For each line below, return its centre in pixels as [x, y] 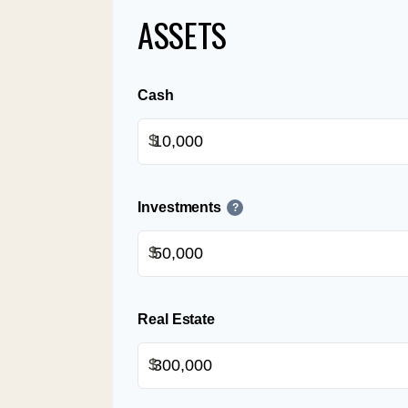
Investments [180, 207]
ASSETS [182, 34]
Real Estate [177, 319]
